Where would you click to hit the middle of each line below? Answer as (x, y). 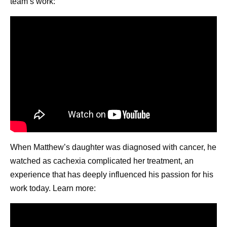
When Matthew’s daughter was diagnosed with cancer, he (113, 147)
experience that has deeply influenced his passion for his (112, 175)
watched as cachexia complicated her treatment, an (102, 161)
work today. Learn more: (53, 188)
